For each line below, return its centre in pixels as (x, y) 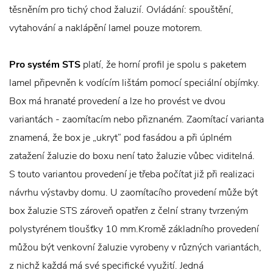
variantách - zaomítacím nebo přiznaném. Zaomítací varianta (136, 119)
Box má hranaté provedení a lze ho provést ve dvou (117, 101)
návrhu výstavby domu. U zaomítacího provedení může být (133, 193)
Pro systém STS (45, 65)
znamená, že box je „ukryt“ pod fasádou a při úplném (120, 138)
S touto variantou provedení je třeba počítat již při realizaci (132, 174)
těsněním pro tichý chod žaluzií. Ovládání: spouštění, (121, 10)
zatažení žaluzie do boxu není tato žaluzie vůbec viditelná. (132, 156)
